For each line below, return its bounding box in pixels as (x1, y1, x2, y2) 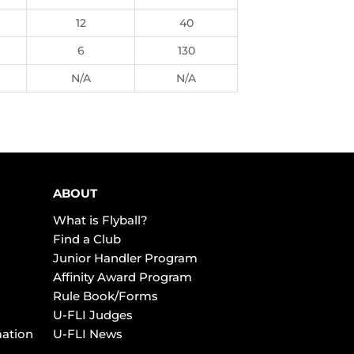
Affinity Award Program (52, 269, 192, 284)
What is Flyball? (52, 213, 148, 228)
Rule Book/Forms (52, 288, 158, 303)
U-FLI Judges (52, 307, 133, 322)
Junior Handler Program (52, 250, 198, 265)
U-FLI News (52, 326, 122, 341)
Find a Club (52, 232, 121, 247)
